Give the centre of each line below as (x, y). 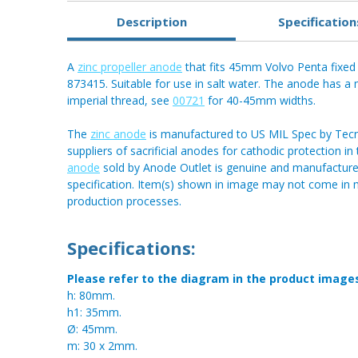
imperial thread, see (120, 101)
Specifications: (131, 248)
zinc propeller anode (130, 67)
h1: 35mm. (94, 312)
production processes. (124, 201)
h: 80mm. (91, 296)
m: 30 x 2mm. (102, 346)
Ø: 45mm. (92, 329)
